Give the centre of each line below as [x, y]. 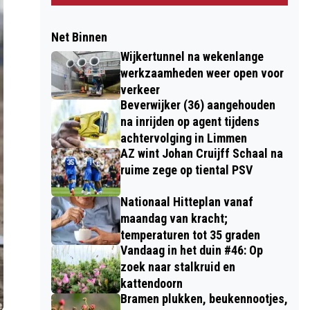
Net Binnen [79, 37]
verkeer [140, 90]
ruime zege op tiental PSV [186, 170]
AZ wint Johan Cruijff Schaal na [201, 153]
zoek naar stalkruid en [177, 267]
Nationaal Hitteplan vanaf [186, 202]
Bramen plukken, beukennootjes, [204, 299]
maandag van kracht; [174, 218]
